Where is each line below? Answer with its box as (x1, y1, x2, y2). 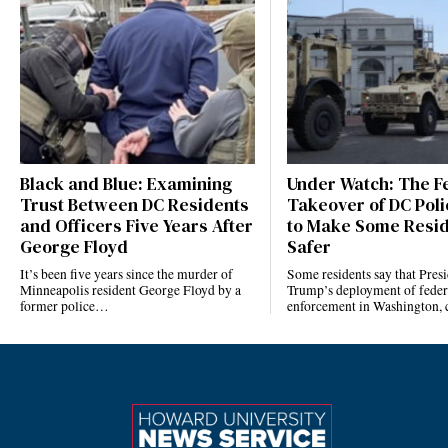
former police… (20, 297, 109, 316)
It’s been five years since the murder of (20, 265, 233, 284)
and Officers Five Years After (20, 214, 253, 239)
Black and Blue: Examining (20, 172, 232, 197)
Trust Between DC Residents (20, 193, 249, 218)
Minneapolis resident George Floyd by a (20, 281, 241, 300)
